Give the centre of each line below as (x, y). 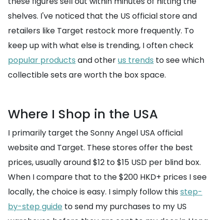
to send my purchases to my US (124, 206)
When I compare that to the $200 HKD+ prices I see (107, 177)
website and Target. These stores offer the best (100, 148)
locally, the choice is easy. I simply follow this (94, 192)
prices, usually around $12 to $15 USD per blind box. (104, 162)
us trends (136, 60)
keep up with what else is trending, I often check (101, 45)
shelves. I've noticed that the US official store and (102, 16)
